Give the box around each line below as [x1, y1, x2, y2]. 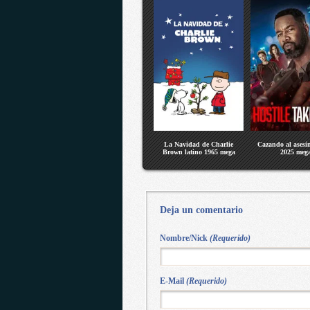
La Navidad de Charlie [164, 140, 233, 148]
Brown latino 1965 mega [162, 148, 235, 156]
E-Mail [159, 276, 186, 286]
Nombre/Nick [159, 233, 210, 243]
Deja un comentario [159, 205, 243, 215]
